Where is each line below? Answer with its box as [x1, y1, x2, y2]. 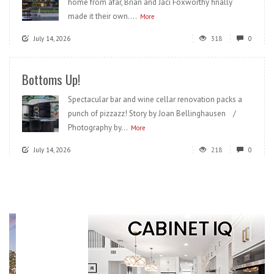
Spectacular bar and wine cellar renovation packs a [68, 94, 242, 105]
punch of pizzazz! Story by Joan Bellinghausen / [68, 108, 242, 119]
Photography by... [68, 122, 128, 133]
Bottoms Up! [22, 70, 80, 89]
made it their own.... [68, 11, 137, 22]
